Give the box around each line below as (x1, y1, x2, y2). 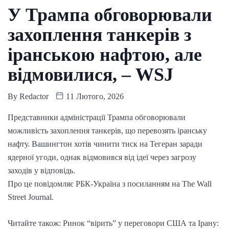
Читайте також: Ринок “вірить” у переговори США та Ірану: (8, 218, 219, 227)
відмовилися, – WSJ (8, 64, 173, 85)
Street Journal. (8, 192, 54, 201)
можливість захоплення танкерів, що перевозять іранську (8, 126, 207, 135)
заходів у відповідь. (8, 166, 75, 175)
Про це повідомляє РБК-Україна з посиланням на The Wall (8, 179, 212, 188)
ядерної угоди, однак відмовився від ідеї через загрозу (8, 152, 196, 162)
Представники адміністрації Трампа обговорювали (8, 112, 186, 122)
